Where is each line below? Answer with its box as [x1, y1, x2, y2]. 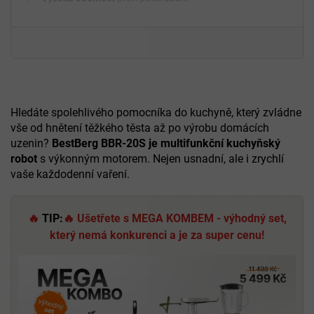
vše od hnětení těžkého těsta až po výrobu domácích [11, 121, 269, 135]
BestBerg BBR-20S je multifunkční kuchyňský [52, 137, 280, 151]
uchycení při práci [130, 25, 207, 36]
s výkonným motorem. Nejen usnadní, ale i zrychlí [37, 152, 284, 166]
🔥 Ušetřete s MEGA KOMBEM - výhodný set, [62, 212, 287, 226]
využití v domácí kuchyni [92, 41, 199, 53]
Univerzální [41, 41, 92, 53]
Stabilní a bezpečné [41, 25, 130, 36]
